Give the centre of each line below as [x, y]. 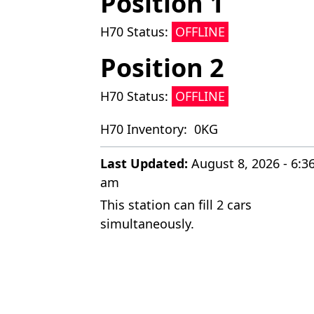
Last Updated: [144, 163]
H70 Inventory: [145, 129]
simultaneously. [147, 223]
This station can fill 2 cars [176, 204]
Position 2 [162, 67]
